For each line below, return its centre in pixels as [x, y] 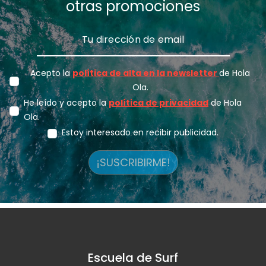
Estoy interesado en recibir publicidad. [140, 132]
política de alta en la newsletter [146, 73]
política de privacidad [159, 102]
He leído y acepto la [66, 102]
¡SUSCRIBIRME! [133, 162]
